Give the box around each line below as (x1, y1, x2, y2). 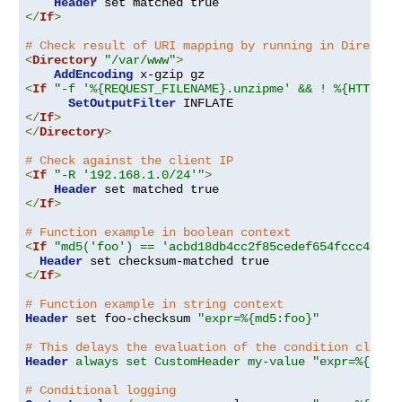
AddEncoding (54, 66, 133, 82)
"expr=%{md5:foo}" (197, 310, 319, 326)
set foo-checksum (68, 310, 197, 326)
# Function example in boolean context (25, 224, 291, 240)
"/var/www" (104, 52, 176, 67)
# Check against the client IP (25, 153, 233, 168)
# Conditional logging (25, 382, 176, 398)
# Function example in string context (25, 296, 284, 311)
